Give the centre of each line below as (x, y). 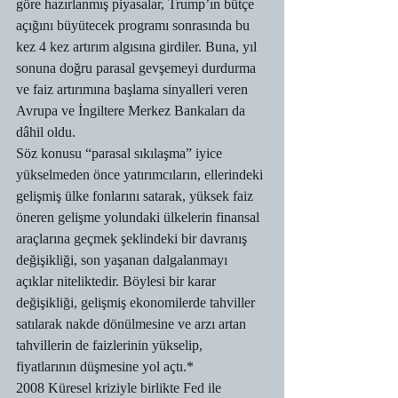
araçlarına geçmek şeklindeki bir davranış (133, 239)
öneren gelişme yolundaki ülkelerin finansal (139, 217)
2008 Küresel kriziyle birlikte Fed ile (120, 388)
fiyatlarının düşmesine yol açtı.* (105, 366)
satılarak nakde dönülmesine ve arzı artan (133, 324)
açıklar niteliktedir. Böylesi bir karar (118, 281)
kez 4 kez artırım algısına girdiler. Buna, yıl (138, 47)
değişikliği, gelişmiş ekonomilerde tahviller (137, 302)
